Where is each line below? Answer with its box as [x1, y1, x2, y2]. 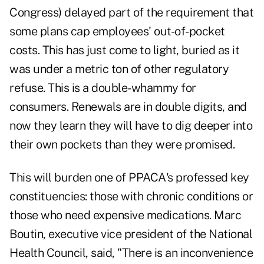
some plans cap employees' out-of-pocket [9, 24, 225, 39]
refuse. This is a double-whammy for [9, 81, 196, 95]
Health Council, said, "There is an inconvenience [9, 246, 253, 260]
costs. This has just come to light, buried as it [9, 43, 239, 58]
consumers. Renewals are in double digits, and [9, 100, 247, 114]
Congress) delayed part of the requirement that [9, 5, 253, 20]
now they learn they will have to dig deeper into [9, 118, 252, 133]
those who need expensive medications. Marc [9, 208, 241, 223]
